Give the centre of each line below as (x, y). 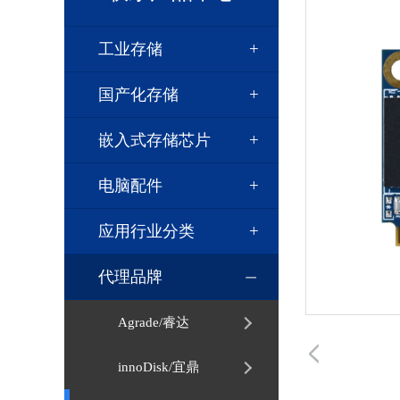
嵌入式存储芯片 (154, 140)
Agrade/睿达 (154, 322)
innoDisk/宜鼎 (158, 367)
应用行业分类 (146, 231)
